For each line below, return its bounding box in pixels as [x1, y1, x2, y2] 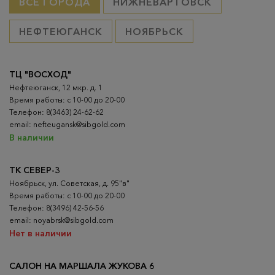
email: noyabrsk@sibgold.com [9, 215, 114, 225]
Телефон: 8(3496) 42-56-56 [9, 203, 104, 212]
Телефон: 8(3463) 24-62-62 [9, 107, 104, 117]
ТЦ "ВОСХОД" [9, 68, 71, 80]
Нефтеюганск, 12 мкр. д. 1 [9, 82, 103, 92]
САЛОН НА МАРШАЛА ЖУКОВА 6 [9, 260, 155, 271]
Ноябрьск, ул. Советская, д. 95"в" [9, 178, 130, 188]
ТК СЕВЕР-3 [9, 164, 60, 176]
